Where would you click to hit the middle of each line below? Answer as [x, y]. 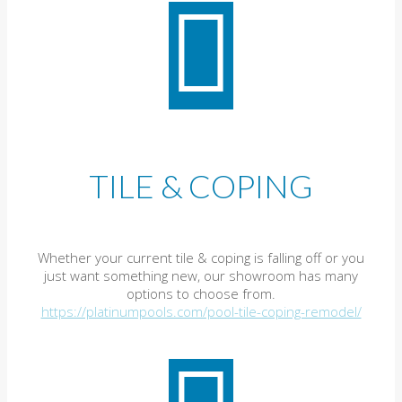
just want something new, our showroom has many [201, 275]
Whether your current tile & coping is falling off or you [201, 257]
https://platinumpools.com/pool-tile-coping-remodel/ [201, 311]
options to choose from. [201, 293]
